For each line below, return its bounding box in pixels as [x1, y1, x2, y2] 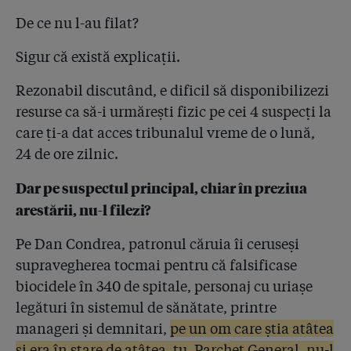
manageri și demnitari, [16, 320, 170, 337]
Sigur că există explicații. [16, 48, 180, 65]
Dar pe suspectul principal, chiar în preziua [16, 179, 307, 197]
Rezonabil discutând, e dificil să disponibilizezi [16, 81, 329, 99]
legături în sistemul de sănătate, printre [16, 299, 277, 316]
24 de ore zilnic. [16, 145, 118, 162]
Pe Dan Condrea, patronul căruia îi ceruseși [16, 235, 299, 252]
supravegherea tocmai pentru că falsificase [16, 256, 297, 273]
